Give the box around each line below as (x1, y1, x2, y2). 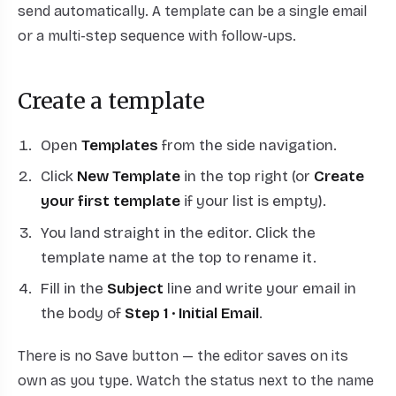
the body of (40, 304, 125, 324)
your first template (40, 192, 180, 211)
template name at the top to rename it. (40, 247, 316, 267)
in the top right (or (179, 167, 314, 187)
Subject (106, 279, 164, 299)
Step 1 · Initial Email (124, 304, 259, 324)
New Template (76, 167, 180, 187)
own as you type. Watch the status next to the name (18, 372, 374, 390)
